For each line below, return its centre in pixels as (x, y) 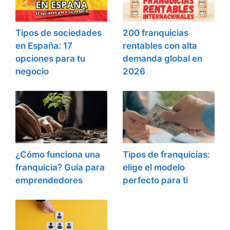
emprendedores (49, 180)
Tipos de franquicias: (166, 154)
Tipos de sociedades (59, 33)
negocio (32, 71)
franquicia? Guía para (60, 167)
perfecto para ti (155, 180)
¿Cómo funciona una (58, 154)
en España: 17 (44, 45)
